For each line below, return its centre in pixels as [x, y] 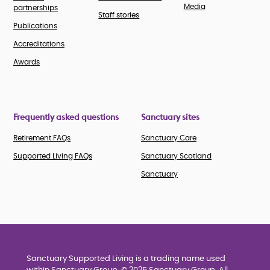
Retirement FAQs [42, 138]
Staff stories [119, 15]
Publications [35, 26]
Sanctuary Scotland [176, 156]
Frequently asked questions [66, 117]
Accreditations [39, 44]
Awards [27, 62]
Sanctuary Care [169, 138]
